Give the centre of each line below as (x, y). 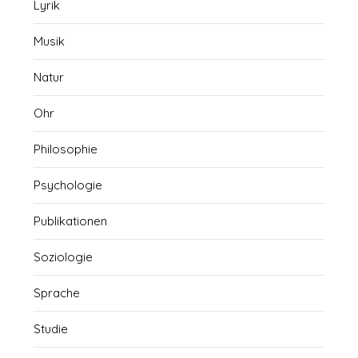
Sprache (57, 292)
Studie (51, 328)
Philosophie (66, 149)
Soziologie (64, 257)
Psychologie (68, 185)
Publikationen (71, 221)
